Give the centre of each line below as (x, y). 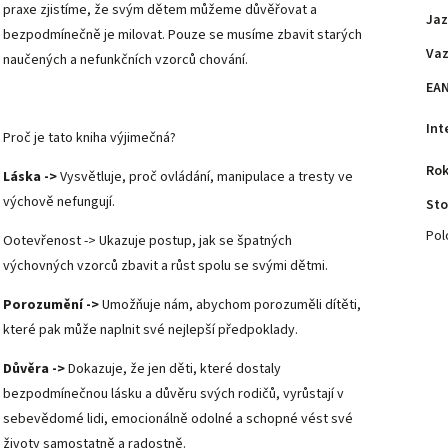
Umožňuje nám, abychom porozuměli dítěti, (231, 304)
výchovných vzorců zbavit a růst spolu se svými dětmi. (165, 265)
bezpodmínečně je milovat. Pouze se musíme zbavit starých (182, 34)
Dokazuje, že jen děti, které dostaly (173, 368)
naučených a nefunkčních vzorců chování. (125, 59)
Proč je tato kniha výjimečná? (89, 137)
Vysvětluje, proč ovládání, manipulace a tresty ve (205, 176)
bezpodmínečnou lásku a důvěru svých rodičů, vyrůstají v (173, 393)
